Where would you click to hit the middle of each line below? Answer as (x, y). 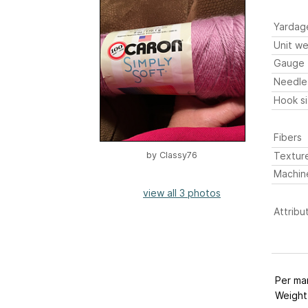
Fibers (287, 137)
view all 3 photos (182, 193)
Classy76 (178, 155)
